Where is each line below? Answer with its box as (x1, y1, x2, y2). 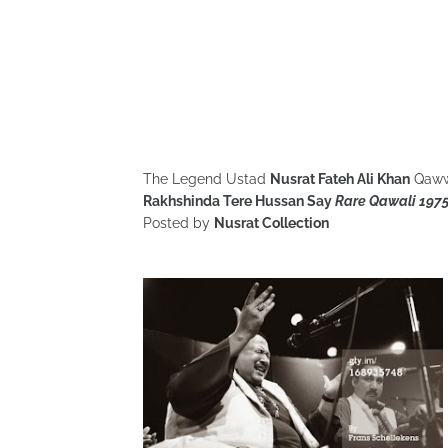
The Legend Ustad (143, 171, 270, 187)
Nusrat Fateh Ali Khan (270, 171, 410, 187)
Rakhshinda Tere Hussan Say (143, 193, 335, 209)
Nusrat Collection (214, 215, 332, 231)
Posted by (143, 215, 214, 231)
